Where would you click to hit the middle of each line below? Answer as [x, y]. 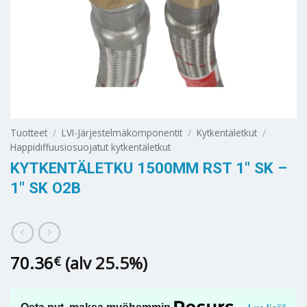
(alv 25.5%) [106, 262]
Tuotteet [29, 132]
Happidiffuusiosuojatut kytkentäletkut [90, 147]
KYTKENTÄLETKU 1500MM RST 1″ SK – [149, 168]
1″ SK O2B [46, 188]
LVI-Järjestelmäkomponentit [122, 132]
